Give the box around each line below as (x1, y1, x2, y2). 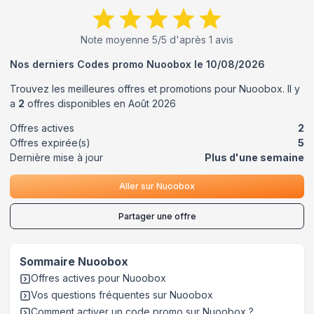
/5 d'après (158, 33, 209, 46)
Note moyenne (81, 33, 152, 46)
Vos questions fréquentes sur (31, 288, 170, 301)
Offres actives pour (31, 271, 123, 284)
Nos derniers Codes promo (10, 57, 146, 70)
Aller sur (119, 181, 156, 192)
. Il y (282, 82, 300, 95)
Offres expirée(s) (10, 136, 90, 149)
